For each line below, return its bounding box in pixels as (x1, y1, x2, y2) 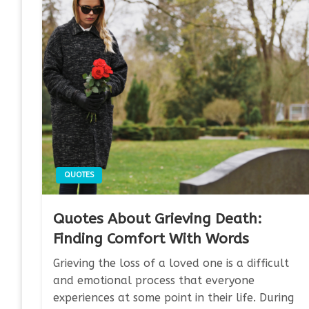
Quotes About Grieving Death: (53, 210, 263, 228)
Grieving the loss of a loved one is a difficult (53, 256, 290, 270)
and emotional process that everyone (53, 273, 255, 287)
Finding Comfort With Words (53, 230, 250, 248)
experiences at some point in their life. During (53, 290, 295, 304)
